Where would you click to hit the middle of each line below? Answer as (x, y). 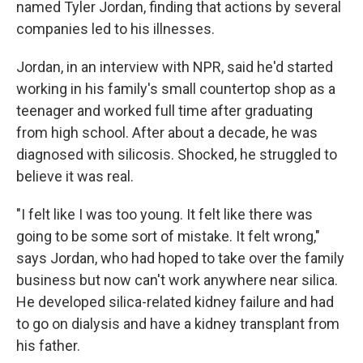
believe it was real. (75, 177)
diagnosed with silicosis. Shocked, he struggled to (177, 155)
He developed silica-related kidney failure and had (175, 302)
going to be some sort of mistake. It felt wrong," (168, 237)
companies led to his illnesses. (117, 29)
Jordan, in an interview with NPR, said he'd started (175, 67)
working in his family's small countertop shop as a (176, 89)
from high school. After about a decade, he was (167, 133)
